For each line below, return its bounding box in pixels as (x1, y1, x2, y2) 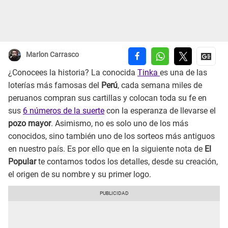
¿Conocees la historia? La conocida (8, 68, 137, 78)
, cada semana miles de (118, 80, 202, 91)
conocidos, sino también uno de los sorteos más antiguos (8, 131, 215, 141)
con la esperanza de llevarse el (104, 106, 216, 116)
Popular (8, 157, 36, 167)
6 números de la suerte (23, 106, 104, 116)
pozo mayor (8, 119, 51, 129)
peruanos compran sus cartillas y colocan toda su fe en (8, 93, 207, 103)
